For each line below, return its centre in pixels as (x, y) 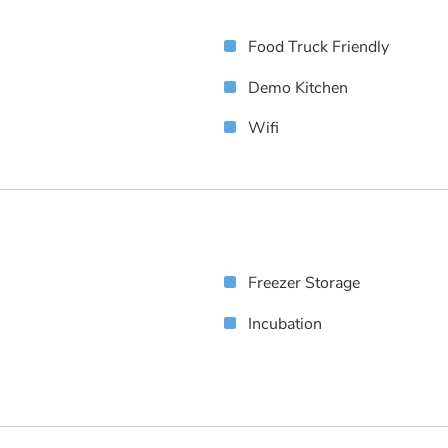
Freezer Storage (304, 283)
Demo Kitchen (298, 87)
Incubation (285, 324)
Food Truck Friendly (318, 46)
